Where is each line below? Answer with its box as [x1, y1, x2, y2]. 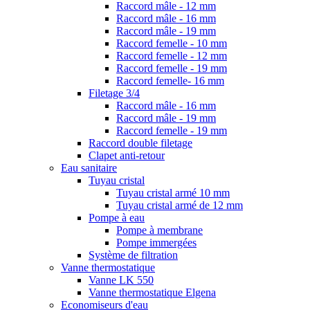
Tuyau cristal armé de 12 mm [116, 199, 243, 211]
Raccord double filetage [89, 137, 192, 149]
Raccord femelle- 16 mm [116, 75, 224, 86]
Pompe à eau [89, 212, 145, 224]
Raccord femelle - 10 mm [116, 37, 227, 49]
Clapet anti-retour [89, 149, 165, 161]
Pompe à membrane [116, 224, 203, 236]
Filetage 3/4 [89, 87, 140, 99]
